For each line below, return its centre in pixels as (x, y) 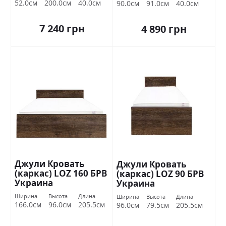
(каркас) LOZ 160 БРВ (61, 174)
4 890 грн (164, 29)
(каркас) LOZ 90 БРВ (160, 174)
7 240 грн (62, 29)
